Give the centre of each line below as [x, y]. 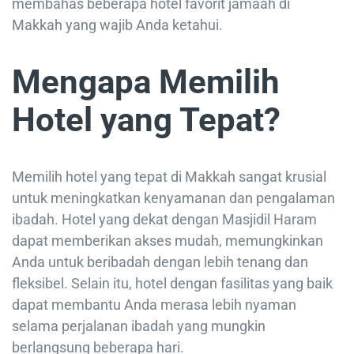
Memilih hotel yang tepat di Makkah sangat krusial [169, 177]
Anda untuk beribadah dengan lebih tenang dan [160, 262]
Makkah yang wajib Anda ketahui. [117, 24]
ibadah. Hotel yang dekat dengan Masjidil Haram [164, 220]
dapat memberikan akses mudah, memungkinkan [168, 241]
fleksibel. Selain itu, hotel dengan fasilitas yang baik [172, 284]
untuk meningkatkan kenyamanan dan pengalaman [173, 198]
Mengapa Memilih [146, 81]
